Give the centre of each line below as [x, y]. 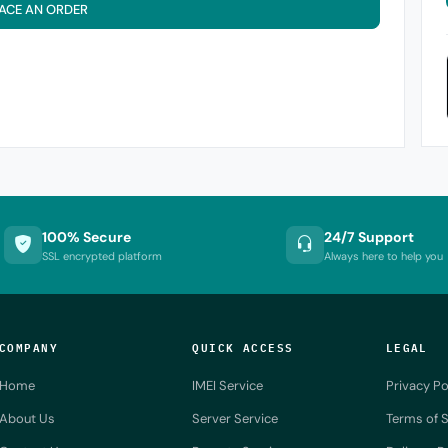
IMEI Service [228, 385]
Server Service [235, 418]
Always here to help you [384, 255]
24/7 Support [369, 236]
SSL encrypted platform [102, 255]
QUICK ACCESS [243, 346]
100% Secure [87, 236]
